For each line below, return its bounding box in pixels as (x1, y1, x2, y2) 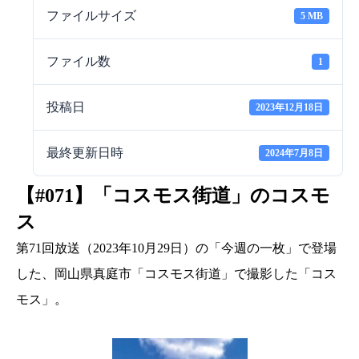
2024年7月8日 (265, 147, 324, 159)
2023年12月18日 (256, 102, 324, 113)
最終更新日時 (46, 146, 123, 159)
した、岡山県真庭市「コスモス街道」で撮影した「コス (16, 267, 337, 280)
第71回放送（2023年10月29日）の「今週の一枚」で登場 (16, 241, 337, 255)
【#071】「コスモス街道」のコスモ (16, 185, 330, 206)
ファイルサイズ (46, 9, 136, 22)
